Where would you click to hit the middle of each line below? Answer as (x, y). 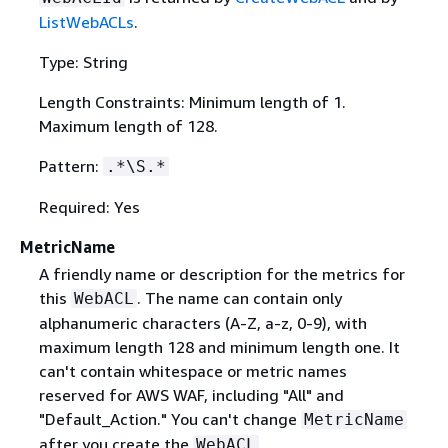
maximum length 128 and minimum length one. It (219, 347)
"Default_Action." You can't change (169, 419)
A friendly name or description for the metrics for (221, 274)
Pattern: (70, 165)
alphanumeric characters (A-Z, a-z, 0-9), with (202, 323)
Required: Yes (89, 206)
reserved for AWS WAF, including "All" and (191, 395)
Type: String (83, 61)
